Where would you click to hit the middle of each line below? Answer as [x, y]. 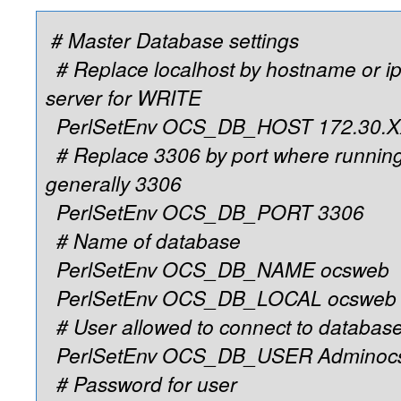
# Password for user [141, 383]
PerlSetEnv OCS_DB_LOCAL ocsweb [221, 297]
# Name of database [143, 240]
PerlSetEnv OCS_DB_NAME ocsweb [218, 269]
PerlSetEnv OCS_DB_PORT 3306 [205, 211]
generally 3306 [114, 183]
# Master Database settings [175, 39]
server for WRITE [124, 97]
